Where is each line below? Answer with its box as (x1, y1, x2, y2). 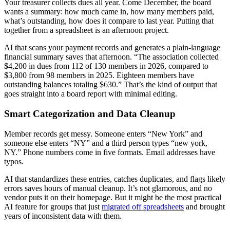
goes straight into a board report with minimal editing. (4, 89, 177, 99)
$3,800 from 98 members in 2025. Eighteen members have (4, 71, 194, 80)
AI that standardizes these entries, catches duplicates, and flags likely (4, 174, 225, 183)
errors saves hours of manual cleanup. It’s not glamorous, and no (4, 183, 212, 193)
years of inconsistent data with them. (4, 211, 122, 220)
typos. (4, 157, 24, 166)
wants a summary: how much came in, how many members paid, (4, 7, 214, 16)
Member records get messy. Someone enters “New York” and (4, 129, 202, 138)
